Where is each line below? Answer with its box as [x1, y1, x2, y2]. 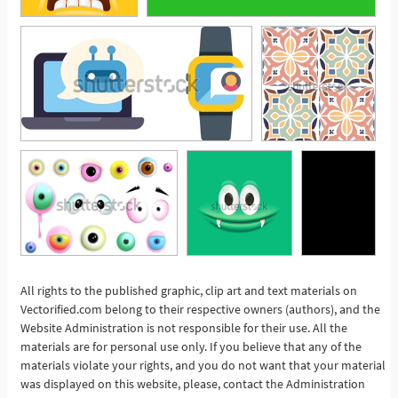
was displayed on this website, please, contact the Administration [20, 376, 365, 393]
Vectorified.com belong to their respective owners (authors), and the [20, 301, 380, 318]
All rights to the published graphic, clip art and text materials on [20, 283, 357, 299]
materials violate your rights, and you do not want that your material [20, 357, 386, 374]
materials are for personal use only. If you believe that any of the [20, 338, 362, 355]
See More [302, 308, 358, 327]
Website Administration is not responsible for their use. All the [20, 320, 347, 337]
